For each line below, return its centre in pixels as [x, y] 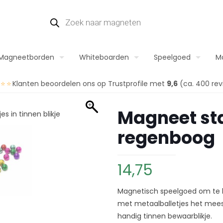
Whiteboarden [104, 57]
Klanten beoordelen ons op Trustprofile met [89, 84]
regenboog [166, 138]
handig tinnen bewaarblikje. [165, 216]
